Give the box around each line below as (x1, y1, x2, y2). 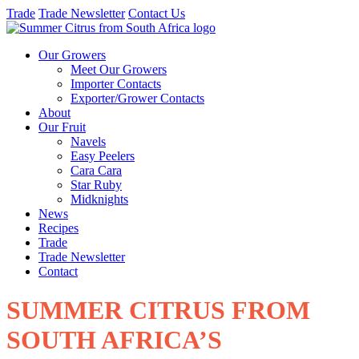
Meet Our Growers (71, 63, 167, 76)
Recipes (38, 221, 79, 235)
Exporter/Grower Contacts (71, 91, 204, 105)
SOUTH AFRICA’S (6, 325, 222, 355)
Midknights (71, 192, 128, 206)
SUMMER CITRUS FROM (6, 296, 310, 325)
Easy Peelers (71, 149, 135, 163)
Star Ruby (71, 178, 122, 192)
